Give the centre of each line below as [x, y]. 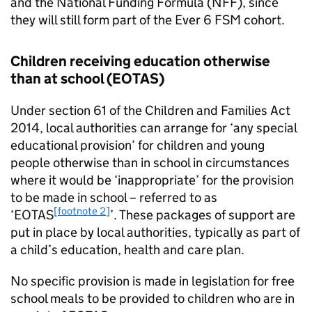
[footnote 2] [82, 210]
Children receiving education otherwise [140, 61]
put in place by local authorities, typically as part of [155, 232]
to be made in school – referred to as [114, 197]
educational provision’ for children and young [138, 145]
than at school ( [61, 79]
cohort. [263, 20]
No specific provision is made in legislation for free [153, 281]
